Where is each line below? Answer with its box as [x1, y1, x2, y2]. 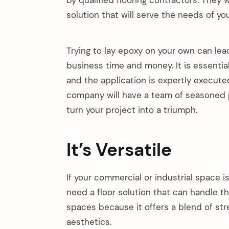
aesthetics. [66, 216, 111, 228]
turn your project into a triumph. [66, 104, 197, 116]
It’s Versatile [66, 138, 172, 162]
